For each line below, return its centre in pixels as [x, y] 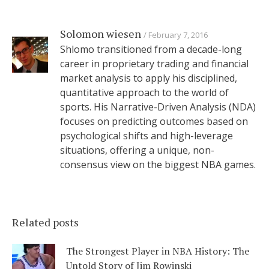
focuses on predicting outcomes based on [154, 122]
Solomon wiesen [101, 34]
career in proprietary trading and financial [154, 64]
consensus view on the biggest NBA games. [158, 165]
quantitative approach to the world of [144, 93]
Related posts [45, 222]
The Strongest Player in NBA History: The [158, 251]
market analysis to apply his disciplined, [149, 78]
